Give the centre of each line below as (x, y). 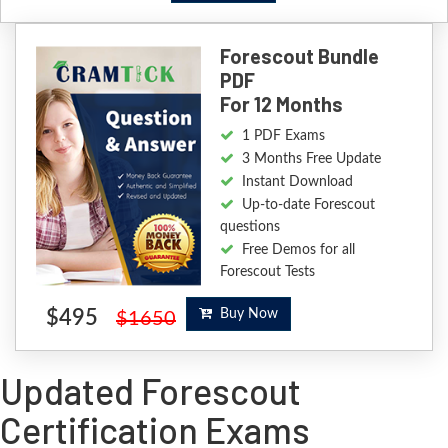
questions (249, 227)
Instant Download (297, 182)
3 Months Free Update (311, 159)
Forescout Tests (267, 272)
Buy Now (245, 314)
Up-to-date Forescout (308, 205)
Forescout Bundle (299, 56)
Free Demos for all (298, 250)
